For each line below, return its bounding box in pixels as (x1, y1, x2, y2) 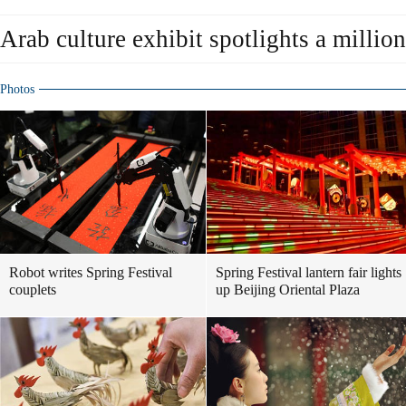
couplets (9, 282, 56, 297)
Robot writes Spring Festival (9, 265, 172, 280)
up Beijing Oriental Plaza (216, 282, 360, 297)
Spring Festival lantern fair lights (216, 265, 401, 280)
